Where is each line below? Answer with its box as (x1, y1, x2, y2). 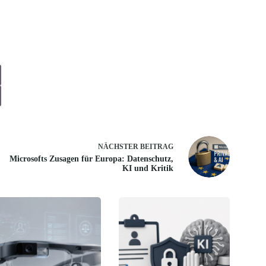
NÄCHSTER (97, 142, 140, 151)
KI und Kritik (122, 163, 173, 173)
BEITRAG (140, 142, 173, 151)
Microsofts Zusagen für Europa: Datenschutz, (9, 154, 173, 163)
